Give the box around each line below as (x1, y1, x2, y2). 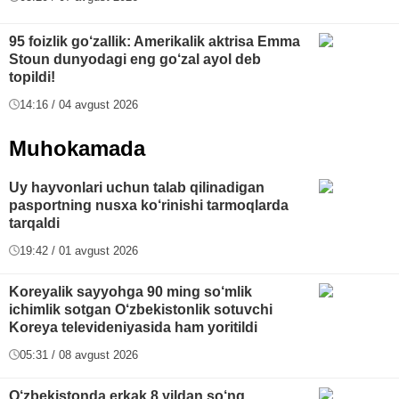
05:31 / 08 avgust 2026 (20, 347, 138, 362)
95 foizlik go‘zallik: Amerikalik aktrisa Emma (9, 33, 300, 49)
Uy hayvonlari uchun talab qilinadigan (9, 179, 265, 195)
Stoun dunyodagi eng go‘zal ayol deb (9, 51, 261, 67)
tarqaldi (9, 215, 60, 231)
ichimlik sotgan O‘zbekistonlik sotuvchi (9, 301, 273, 317)
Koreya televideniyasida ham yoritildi (9, 319, 257, 335)
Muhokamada (9, 135, 145, 160)
